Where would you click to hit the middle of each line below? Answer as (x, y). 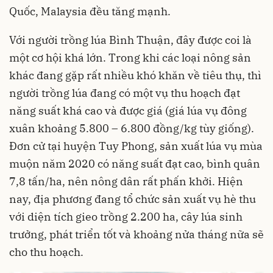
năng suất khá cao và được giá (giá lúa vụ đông (128, 111)
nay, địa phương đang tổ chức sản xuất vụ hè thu (133, 199)
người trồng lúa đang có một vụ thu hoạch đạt (125, 93)
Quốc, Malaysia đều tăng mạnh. (90, 11)
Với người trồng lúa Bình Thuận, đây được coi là (130, 40)
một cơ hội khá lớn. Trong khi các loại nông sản (130, 58)
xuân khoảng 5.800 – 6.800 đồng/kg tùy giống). (132, 128)
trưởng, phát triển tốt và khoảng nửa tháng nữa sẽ (136, 234)
